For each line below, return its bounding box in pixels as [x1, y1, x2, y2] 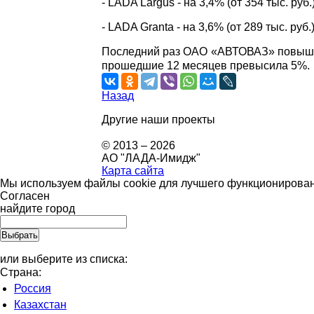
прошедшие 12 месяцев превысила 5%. [102, 60, 310, 71]
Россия [14, 282, 51, 294]
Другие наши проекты [102, 114, 216, 125]
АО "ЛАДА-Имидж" [102, 152, 201, 164]
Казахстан [14, 299, 67, 310]
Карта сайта [102, 165, 165, 177]
